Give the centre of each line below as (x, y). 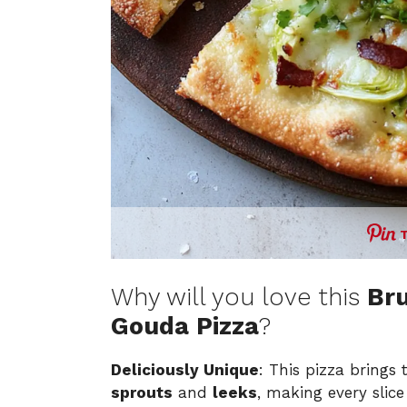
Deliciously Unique (185, 369)
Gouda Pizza (185, 326)
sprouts (142, 392)
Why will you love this (239, 297)
